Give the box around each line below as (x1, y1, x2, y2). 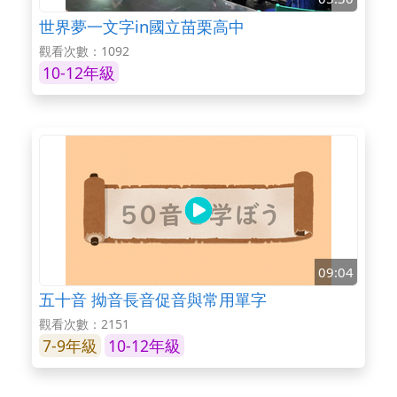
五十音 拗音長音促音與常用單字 (39, 288, 267, 311)
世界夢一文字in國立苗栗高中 (39, 14, 245, 37)
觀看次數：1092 (39, 42, 129, 59)
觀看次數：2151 (39, 315, 129, 333)
